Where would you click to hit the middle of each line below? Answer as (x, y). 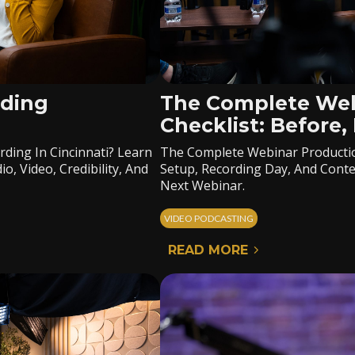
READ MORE (208, 250)
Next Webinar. (203, 185)
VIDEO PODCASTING (209, 218)
